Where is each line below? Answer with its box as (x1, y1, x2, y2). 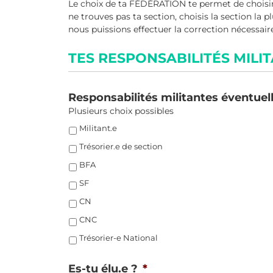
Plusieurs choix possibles (68, 105, 174, 116)
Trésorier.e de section (79, 142, 163, 152)
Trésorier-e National (79, 233, 158, 243)
